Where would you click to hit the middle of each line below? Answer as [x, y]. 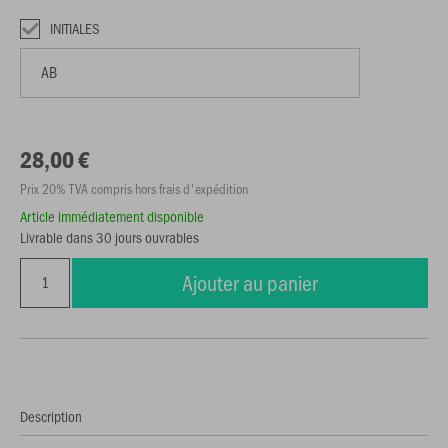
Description [51, 416]
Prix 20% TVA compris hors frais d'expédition [134, 188]
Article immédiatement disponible [112, 216]
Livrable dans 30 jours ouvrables [109, 237]
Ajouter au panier [250, 282]
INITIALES [75, 28]
